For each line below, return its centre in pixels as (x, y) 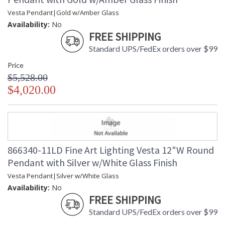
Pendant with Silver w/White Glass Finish (92, 163)
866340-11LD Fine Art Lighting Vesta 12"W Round (111, 150)
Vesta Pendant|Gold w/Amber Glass (63, 13)
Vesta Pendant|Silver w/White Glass (63, 176)
